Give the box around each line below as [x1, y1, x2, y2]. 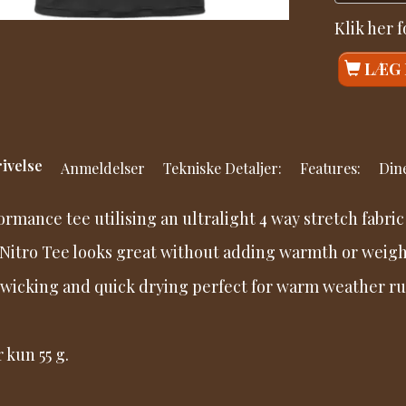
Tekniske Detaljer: [162, 157, 282, 178]
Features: [299, 157, 361, 178]
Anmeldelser [60, 157, 145, 178]
